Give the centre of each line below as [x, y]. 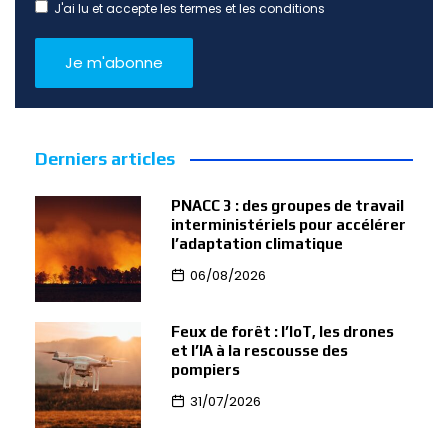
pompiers [205, 369]
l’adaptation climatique [256, 243]
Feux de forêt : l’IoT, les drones [282, 331]
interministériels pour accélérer [288, 224]
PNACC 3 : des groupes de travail [287, 205]
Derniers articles [105, 158]
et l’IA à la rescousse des [259, 350]
